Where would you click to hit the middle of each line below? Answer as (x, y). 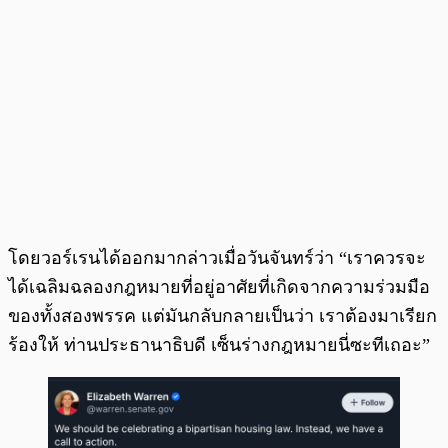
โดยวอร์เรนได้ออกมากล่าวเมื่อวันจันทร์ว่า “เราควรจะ (217, 258)
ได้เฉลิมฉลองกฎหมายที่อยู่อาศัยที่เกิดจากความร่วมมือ (219, 287)
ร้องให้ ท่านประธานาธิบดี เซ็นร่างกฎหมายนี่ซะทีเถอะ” (219, 345)
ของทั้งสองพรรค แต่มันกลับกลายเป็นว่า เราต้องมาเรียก (222, 316)
